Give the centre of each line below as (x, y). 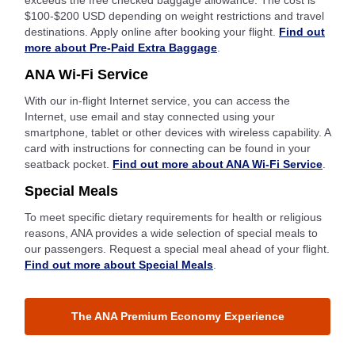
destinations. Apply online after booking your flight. (152, 32)
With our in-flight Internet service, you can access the (157, 101)
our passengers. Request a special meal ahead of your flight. (177, 249)
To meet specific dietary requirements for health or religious (173, 218)
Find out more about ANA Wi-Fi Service (218, 164)
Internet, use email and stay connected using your (150, 117)
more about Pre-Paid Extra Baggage (121, 48)
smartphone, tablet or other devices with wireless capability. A (177, 133)
